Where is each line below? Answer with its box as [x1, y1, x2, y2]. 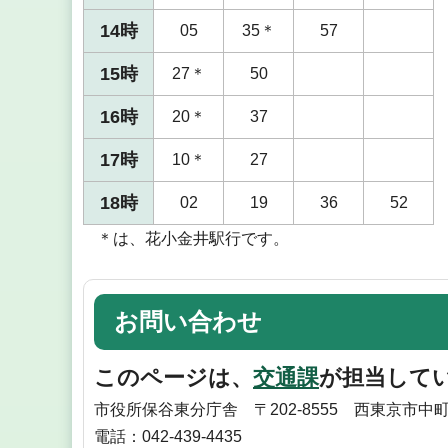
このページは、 [94, 365, 253, 391]
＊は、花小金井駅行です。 [96, 229, 289, 247]
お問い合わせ [114, 307, 262, 335]
